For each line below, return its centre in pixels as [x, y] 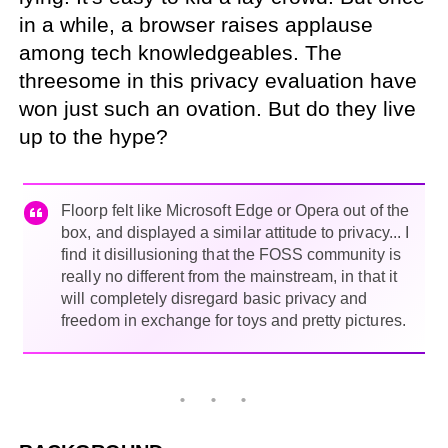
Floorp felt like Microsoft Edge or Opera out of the [235, 210]
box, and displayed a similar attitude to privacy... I [235, 232]
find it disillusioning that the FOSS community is [231, 254]
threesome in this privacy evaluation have [218, 80]
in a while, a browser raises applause [196, 24]
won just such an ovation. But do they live [218, 108]
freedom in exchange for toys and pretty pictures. [233, 320]
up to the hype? [94, 136]
